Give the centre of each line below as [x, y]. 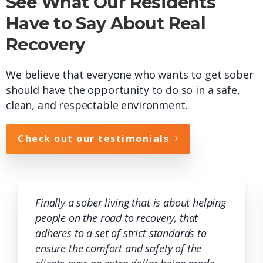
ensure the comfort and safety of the [119, 248]
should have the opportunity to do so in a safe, [123, 90]
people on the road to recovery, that [117, 218]
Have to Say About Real [106, 23]
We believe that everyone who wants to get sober [130, 74]
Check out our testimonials [93, 138]
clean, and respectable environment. [97, 105]
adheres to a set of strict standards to [121, 233]
